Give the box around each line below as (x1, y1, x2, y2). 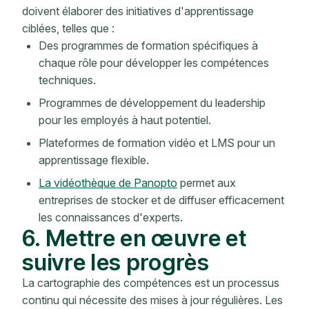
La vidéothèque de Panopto (39, 176, 177, 190)
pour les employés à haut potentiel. (39, 113, 211, 128)
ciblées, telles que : (22, 21, 114, 36)
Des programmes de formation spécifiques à (39, 39, 258, 53)
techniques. (39, 73, 96, 88)
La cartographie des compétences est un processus (22, 276, 279, 290)
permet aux (177, 176, 236, 190)
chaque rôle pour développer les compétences (39, 56, 269, 70)
